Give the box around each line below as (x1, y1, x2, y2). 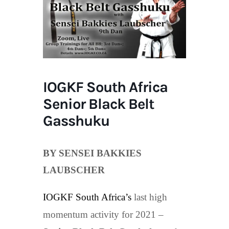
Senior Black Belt (43, 95, 154, 112)
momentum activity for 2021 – (43, 209, 164, 220)
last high (131, 191, 167, 202)
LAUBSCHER (43, 164, 105, 175)
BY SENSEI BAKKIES (43, 147, 142, 158)
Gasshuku (43, 111, 109, 129)
